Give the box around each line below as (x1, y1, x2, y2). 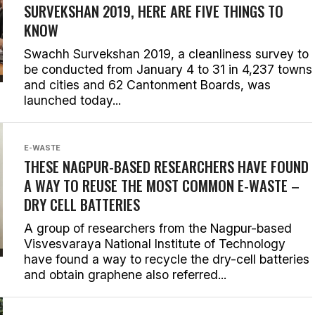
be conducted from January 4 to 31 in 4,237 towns (24, 62, 312, 77)
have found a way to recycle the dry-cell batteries (24, 252, 309, 266)
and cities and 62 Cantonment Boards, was (24, 77, 271, 92)
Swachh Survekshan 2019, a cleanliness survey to (24, 46, 309, 61)
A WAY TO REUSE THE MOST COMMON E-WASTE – (24, 174, 300, 196)
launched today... (24, 93, 121, 108)
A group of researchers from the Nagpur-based (24, 221, 292, 236)
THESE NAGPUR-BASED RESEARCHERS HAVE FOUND (24, 155, 309, 177)
